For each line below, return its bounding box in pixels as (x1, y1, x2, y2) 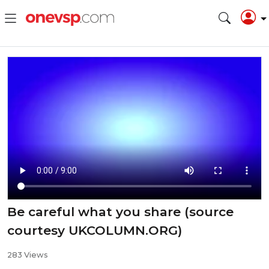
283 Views (7, 250, 48, 260)
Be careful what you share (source (7, 204, 234, 220)
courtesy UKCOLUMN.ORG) (7, 223, 182, 238)
